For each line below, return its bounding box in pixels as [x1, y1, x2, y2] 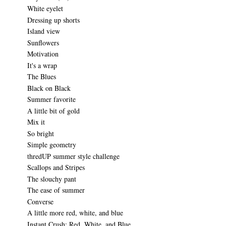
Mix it [27, 117, 45, 127]
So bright [27, 128, 54, 138]
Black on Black [27, 83, 71, 93]
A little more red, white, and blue [27, 208, 123, 217]
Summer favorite [27, 94, 76, 104]
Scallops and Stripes [27, 162, 85, 172]
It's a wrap [27, 60, 57, 70]
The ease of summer [27, 185, 85, 195]
